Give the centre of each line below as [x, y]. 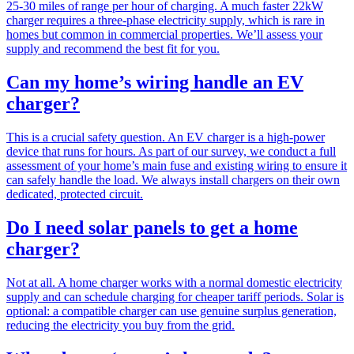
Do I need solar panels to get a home [152, 228]
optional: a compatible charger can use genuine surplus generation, [171, 311]
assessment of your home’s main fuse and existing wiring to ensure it [177, 166]
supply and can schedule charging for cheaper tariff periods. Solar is [175, 296]
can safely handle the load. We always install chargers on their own [173, 180]
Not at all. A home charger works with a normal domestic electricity [174, 282]
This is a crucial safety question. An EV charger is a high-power [166, 137]
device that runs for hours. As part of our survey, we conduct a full [171, 152]
